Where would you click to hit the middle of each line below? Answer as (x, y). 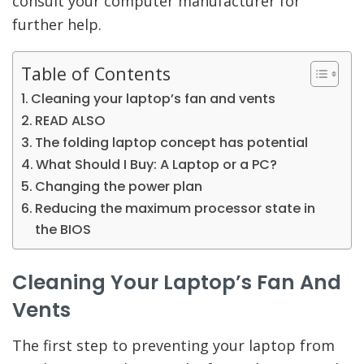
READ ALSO (71, 120)
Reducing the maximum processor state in (175, 208)
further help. (57, 24)
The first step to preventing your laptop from (173, 346)
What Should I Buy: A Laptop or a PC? (157, 164)
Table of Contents (96, 73)
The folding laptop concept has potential (172, 142)
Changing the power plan (119, 186)
